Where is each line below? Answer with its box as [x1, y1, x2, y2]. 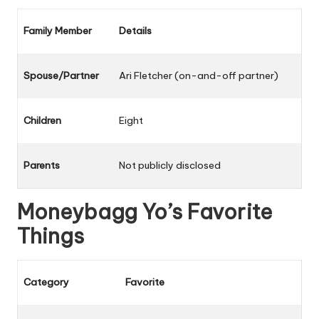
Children [23, 113, 61, 127]
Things [17, 222, 84, 249]
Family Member [23, 23, 92, 37]
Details [119, 23, 152, 37]
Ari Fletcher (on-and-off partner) [119, 68, 278, 82]
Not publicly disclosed [119, 158, 221, 172]
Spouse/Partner [23, 68, 99, 82]
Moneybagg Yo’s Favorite [17, 198, 273, 225]
